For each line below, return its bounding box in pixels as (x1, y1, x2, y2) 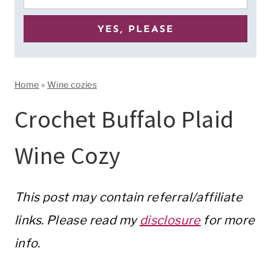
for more (200, 213, 255, 227)
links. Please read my (15, 213, 140, 227)
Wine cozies (47, 79, 97, 90)
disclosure (139, 213, 201, 227)
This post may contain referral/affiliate (15, 190, 243, 204)
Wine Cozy (15, 140, 121, 171)
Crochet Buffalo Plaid (15, 104, 234, 134)
